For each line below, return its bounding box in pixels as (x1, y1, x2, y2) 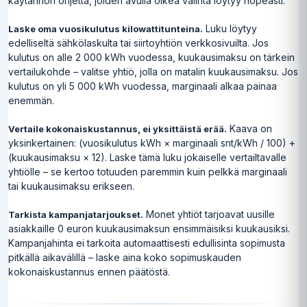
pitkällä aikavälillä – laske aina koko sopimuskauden (8, 251, 241, 263)
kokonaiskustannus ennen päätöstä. (8, 265, 170, 278)
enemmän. (8, 94, 54, 106)
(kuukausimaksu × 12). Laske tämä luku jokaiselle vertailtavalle (8, 151, 286, 163)
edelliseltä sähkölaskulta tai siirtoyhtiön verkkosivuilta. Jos (8, 36, 269, 49)
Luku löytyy (203, 22, 257, 34)
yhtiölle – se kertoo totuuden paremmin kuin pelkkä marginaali (8, 165, 287, 177)
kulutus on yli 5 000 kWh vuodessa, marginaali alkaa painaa (8, 79, 277, 92)
